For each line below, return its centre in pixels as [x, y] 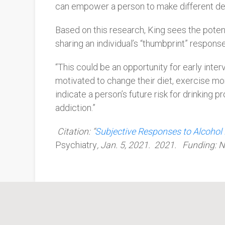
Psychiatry [76, 145]
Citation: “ [76, 131]
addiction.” [75, 108]
